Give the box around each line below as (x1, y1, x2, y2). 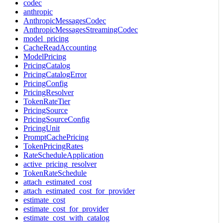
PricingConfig (23, 79, 68, 88)
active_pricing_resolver (23, 159, 97, 168)
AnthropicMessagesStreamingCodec (23, 25, 138, 34)
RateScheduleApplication (23, 150, 104, 159)
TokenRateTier (23, 97, 70, 106)
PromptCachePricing (23, 132, 89, 141)
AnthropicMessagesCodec (23, 16, 106, 25)
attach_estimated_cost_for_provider (23, 186, 135, 195)
